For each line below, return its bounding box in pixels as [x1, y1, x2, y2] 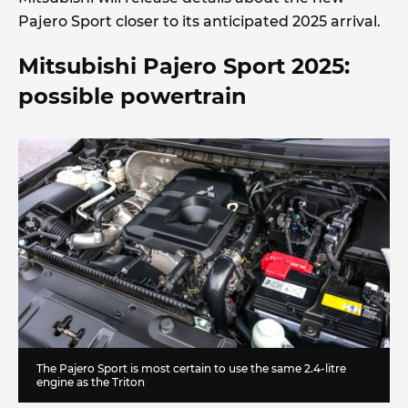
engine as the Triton [36, 374, 145, 389]
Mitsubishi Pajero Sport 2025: [18, 53, 350, 80]
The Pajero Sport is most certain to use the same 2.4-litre [36, 361, 346, 375]
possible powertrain [18, 83, 247, 110]
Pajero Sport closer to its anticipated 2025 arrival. [18, 12, 381, 30]
